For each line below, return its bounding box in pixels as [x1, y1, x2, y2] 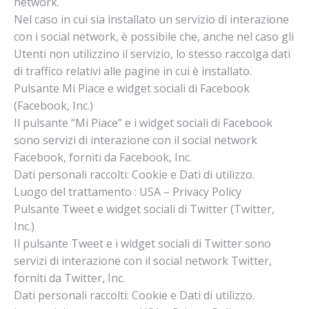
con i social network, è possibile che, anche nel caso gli [14, 29, 294, 44]
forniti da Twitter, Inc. [14, 270, 125, 286]
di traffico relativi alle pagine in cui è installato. [14, 63, 252, 79]
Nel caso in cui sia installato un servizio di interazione [14, 12, 289, 27]
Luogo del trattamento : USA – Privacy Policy [14, 184, 241, 199]
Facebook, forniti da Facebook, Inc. [14, 150, 192, 165]
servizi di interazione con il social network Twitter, [14, 253, 272, 268]
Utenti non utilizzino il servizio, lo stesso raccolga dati [14, 46, 290, 61]
